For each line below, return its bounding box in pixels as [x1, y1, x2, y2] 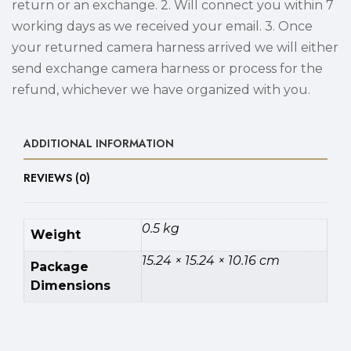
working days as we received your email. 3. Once [12, 19, 313, 34]
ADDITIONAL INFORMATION [24, 136, 174, 151]
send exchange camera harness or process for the [12, 61, 323, 76]
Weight [31, 227, 81, 242]
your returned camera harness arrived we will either [12, 40, 338, 55]
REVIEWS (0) [24, 170, 90, 186]
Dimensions [31, 278, 110, 293]
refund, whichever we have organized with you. [12, 82, 310, 97]
